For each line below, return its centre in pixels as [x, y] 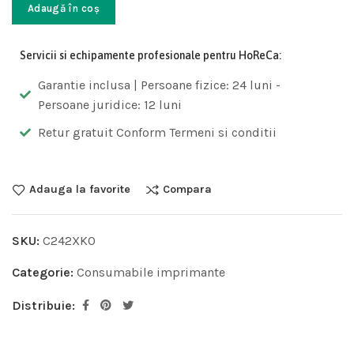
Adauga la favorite [80, 190]
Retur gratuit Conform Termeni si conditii [157, 133]
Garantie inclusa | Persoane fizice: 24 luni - [159, 85]
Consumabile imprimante [151, 273]
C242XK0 [69, 241]
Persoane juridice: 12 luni [109, 105]
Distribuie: [43, 306]
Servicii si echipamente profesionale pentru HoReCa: [151, 56]
